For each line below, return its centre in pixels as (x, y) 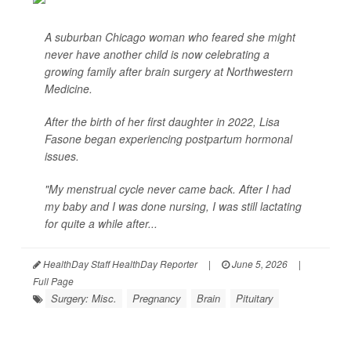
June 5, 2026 (259, 264)
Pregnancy (157, 298)
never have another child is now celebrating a (157, 54)
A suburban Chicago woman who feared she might (170, 37)
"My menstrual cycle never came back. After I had (168, 189)
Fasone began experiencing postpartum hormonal (168, 139)
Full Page (53, 281)
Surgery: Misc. (84, 298)
